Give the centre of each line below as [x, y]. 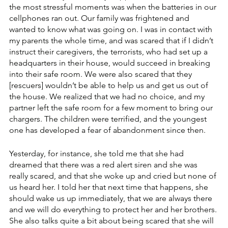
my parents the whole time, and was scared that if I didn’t [112, 41]
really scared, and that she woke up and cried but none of [114, 176]
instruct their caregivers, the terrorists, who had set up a [109, 52]
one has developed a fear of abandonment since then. [107, 130]
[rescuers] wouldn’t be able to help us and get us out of [110, 85]
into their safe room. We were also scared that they [102, 74]
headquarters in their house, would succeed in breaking [111, 63]
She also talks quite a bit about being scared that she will [112, 221]
